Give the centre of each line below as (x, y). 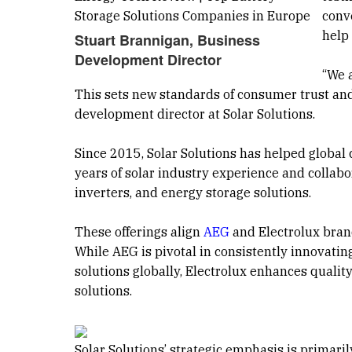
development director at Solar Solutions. (194, 114)
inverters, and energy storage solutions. (192, 192)
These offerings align (139, 231)
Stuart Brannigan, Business (167, 40)
